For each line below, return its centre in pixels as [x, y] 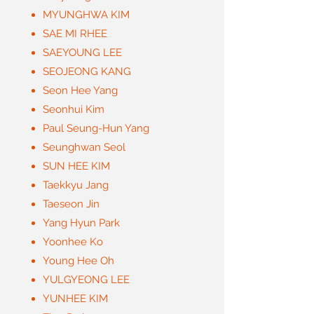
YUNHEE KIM [75, 299]
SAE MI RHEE [75, 34]
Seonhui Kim [74, 109]
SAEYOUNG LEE [82, 53]
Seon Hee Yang [80, 90]
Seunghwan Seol [84, 147]
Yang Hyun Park [81, 223]
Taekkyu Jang [76, 185]
